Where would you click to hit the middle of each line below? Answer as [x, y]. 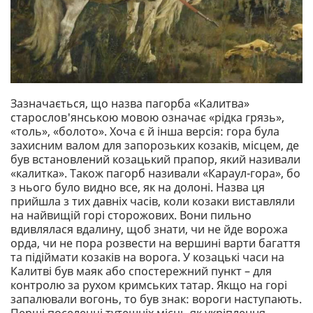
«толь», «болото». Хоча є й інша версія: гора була [145, 131]
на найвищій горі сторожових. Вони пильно [131, 215]
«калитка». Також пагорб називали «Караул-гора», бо [155, 173]
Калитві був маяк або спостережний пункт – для [141, 271]
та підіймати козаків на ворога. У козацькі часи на [147, 257]
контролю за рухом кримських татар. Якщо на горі [149, 285]
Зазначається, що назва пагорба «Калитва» [130, 103]
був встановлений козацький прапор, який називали [155, 159]
